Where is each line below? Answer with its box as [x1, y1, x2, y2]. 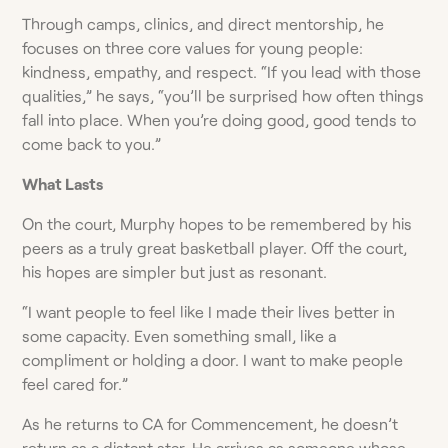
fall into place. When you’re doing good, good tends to [22, 109, 417, 129]
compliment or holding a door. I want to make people [22, 349, 404, 369]
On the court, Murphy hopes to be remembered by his [22, 213, 413, 233]
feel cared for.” [22, 373, 129, 393]
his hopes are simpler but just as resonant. [22, 261, 328, 281]
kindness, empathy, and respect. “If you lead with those [22, 61, 422, 81]
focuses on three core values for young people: [22, 37, 364, 57]
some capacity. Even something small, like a [22, 325, 337, 345]
